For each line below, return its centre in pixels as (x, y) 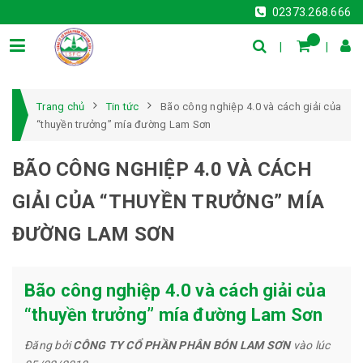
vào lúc (310, 345)
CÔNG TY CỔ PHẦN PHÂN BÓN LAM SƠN (182, 345)
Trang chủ (61, 107)
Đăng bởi (49, 345)
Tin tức (122, 107)
